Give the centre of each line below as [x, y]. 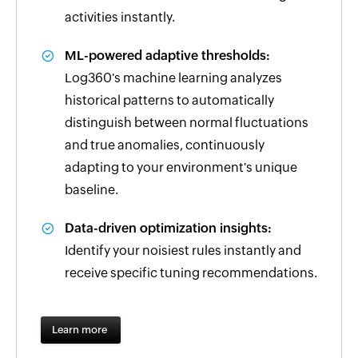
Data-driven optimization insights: [168, 228]
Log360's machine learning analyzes [173, 78]
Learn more [81, 329]
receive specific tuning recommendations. [191, 272]
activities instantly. [120, 17]
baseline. [91, 189]
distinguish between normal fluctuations [187, 122]
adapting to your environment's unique [181, 167]
